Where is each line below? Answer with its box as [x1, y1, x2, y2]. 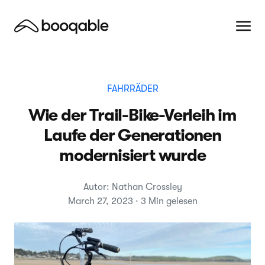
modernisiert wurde [59, 146, 206, 165]
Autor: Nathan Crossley [83, 182, 182, 192]
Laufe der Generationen [44, 125, 221, 145]
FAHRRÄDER [106, 83, 159, 94]
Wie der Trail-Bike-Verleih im [28, 105, 237, 125]
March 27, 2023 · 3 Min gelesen [67, 196, 198, 206]
